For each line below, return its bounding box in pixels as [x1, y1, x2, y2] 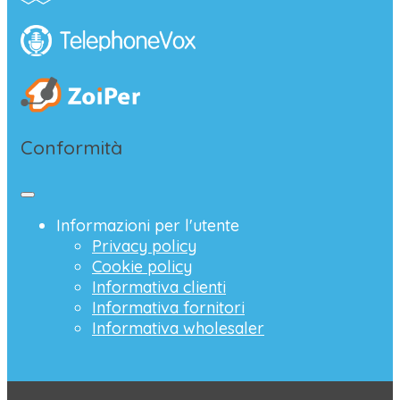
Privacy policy [92, 235, 196, 256]
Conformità [21, 136, 122, 160]
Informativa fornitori [92, 296, 245, 318]
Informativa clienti [92, 276, 226, 297]
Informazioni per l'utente [56, 214, 239, 236]
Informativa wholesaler [92, 317, 264, 338]
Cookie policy [92, 255, 192, 277]
